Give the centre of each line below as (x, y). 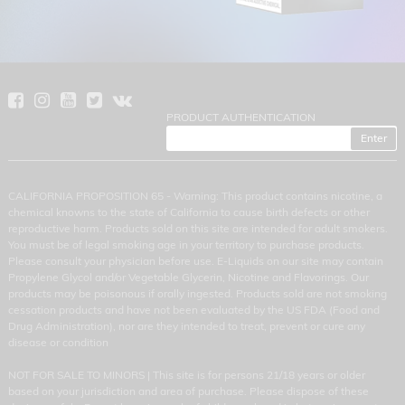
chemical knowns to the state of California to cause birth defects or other (188, 212)
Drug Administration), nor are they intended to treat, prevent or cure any (186, 325)
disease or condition (58, 342)
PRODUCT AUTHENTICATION (241, 118)
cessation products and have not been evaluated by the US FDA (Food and (193, 309)
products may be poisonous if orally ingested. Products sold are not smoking (197, 293)
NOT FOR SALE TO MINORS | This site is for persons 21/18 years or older (186, 374)
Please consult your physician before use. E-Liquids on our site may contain (195, 260)
